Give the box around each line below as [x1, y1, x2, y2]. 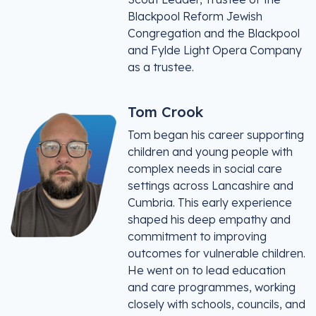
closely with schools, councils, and [128, 297, 305, 311]
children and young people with [128, 145, 293, 159]
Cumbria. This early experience [128, 195, 292, 209]
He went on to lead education [128, 263, 286, 277]
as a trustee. [128, 60, 194, 74]
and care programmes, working [128, 280, 296, 294]
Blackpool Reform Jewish [128, 9, 262, 23]
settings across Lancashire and [128, 178, 293, 193]
